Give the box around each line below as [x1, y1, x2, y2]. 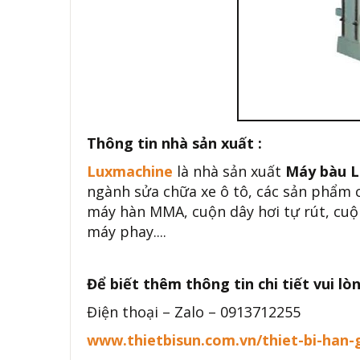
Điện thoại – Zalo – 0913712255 [87, 302, 301, 321]
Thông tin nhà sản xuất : [87, 133, 266, 153]
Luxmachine [87, 162, 173, 181]
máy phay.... [87, 222, 166, 241]
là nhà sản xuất [173, 162, 285, 181]
